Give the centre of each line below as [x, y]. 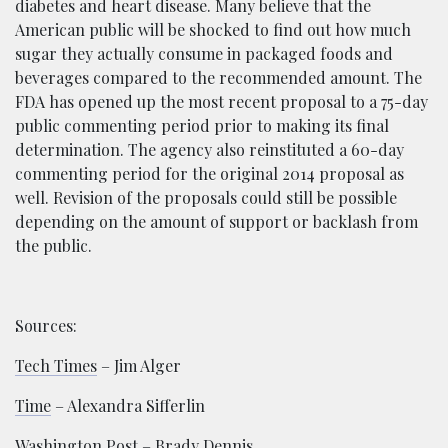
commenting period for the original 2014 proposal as [209, 174]
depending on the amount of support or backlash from [216, 222]
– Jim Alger [139, 366]
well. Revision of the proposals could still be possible [206, 198]
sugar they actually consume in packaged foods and [204, 54]
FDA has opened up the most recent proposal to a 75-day [221, 102]
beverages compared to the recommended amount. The [218, 78]
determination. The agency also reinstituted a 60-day [209, 150]
